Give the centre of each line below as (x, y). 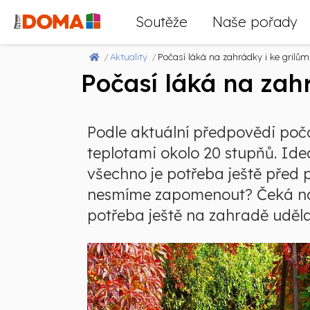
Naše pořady (255, 22)
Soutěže (162, 22)
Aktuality (129, 56)
